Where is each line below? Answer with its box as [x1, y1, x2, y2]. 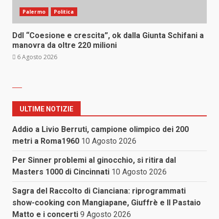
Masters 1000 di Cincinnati [12, 167, 109, 177]
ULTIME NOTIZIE [20, 105, 73, 113]
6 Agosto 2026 [16, 53, 57, 61]
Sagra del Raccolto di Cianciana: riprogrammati [12, 186, 186, 196]
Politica [53, 8, 74, 15]
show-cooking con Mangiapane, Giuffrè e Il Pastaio [12, 198, 201, 208]
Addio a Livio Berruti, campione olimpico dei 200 [12, 125, 189, 134]
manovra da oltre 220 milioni [12, 41, 117, 50]
